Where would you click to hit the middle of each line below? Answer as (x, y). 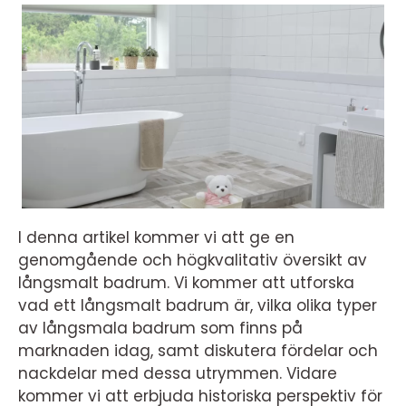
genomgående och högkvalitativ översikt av (193, 260)
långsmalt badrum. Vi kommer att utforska (186, 282)
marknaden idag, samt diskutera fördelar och (198, 350)
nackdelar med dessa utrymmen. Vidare (178, 373)
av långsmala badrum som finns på (160, 328)
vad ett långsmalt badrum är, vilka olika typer (198, 305)
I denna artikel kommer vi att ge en (156, 237)
